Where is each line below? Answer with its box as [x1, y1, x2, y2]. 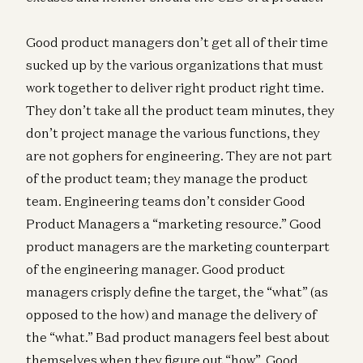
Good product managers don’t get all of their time [26, 34, 328, 51]
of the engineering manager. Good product [26, 261, 285, 278]
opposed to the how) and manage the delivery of [26, 306, 317, 323]
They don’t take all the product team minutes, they [26, 102, 335, 119]
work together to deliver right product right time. [26, 79, 324, 96]
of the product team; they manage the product [26, 170, 308, 187]
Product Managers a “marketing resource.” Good [26, 216, 322, 233]
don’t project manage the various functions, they [26, 125, 320, 142]
